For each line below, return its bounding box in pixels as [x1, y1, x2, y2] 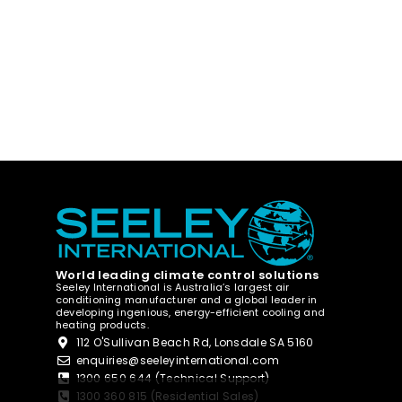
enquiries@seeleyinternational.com [75, 353, 280, 368]
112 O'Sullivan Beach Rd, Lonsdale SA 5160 [75, 335, 314, 350]
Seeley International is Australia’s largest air [56, 280, 290, 294]
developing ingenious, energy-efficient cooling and [56, 305, 326, 319]
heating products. [56, 318, 149, 332]
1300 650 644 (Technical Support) [75, 371, 270, 386]
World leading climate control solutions [56, 267, 319, 284]
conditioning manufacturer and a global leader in [56, 293, 318, 307]
